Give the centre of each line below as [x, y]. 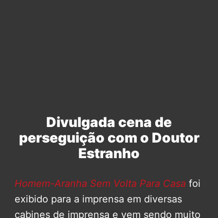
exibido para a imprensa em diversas [98, 199]
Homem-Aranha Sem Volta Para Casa [100, 184]
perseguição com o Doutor [109, 138]
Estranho [109, 154]
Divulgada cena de [109, 122]
